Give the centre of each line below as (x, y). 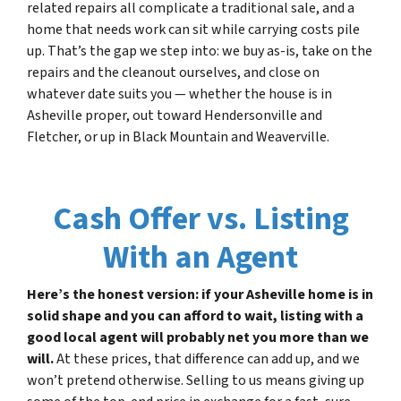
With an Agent (200, 257)
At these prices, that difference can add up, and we (207, 358)
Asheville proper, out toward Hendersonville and (175, 115)
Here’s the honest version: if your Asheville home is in (200, 294)
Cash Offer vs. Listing (200, 218)
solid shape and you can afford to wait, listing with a (195, 316)
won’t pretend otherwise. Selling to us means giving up (196, 380)
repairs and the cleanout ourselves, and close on (173, 72)
